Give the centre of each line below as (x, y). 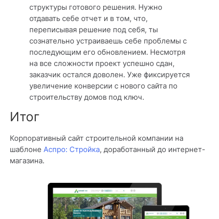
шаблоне (27, 149)
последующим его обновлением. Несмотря (107, 52)
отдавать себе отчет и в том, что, (88, 18)
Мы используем (60, 102)
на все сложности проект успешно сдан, (102, 63)
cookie (96, 102)
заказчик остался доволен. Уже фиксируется (109, 74)
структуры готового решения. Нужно (96, 7)
